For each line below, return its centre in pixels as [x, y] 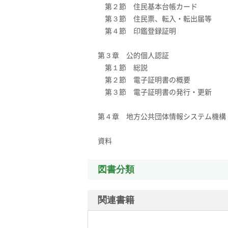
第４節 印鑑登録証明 [137, 31]
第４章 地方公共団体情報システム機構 [162, 116]
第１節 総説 [123, 67]
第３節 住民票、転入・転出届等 [155, 18]
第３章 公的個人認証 [133, 55]
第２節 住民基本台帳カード [148, 6]
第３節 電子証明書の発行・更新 [155, 92]
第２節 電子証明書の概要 [144, 79]
